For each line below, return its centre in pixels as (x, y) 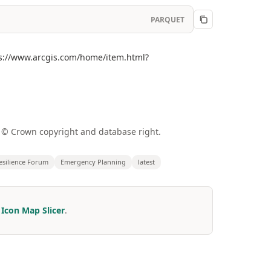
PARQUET (168, 19)
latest (146, 162)
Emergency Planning (93, 162)
